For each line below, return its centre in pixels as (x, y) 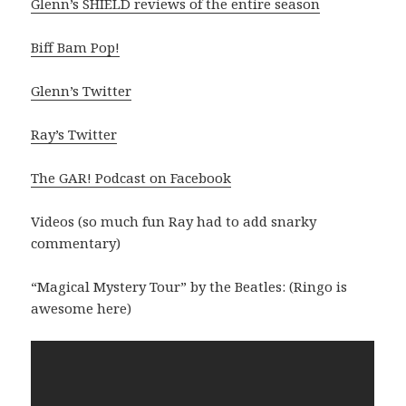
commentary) (76, 243)
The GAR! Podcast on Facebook (131, 178)
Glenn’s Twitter (82, 91)
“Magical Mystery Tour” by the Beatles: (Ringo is (189, 287)
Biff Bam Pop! (76, 48)
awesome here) (82, 309)
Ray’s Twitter (74, 135)
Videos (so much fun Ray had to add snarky (174, 222)
